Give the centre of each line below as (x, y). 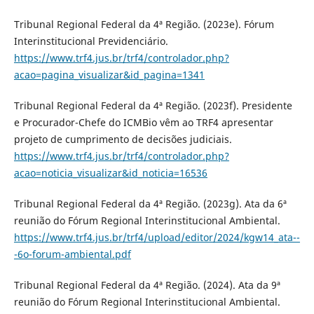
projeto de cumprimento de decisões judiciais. (123, 139)
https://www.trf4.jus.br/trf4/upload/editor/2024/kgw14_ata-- (157, 237)
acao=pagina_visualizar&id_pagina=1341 (109, 74)
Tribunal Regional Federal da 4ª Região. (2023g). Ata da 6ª (150, 203)
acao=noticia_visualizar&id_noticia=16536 (110, 172)
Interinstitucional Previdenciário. (91, 41)
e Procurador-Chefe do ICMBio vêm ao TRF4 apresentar (143, 122)
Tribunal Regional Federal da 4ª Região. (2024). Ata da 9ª (147, 285)
